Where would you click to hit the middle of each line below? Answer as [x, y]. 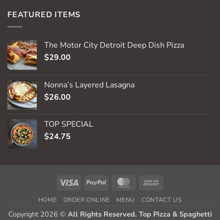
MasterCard [152, 181]
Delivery [174, 204]
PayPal [117, 181]
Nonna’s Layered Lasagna [89, 85]
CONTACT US [162, 200]
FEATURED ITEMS [44, 14]
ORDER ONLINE [86, 200]
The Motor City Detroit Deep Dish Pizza [114, 45]
